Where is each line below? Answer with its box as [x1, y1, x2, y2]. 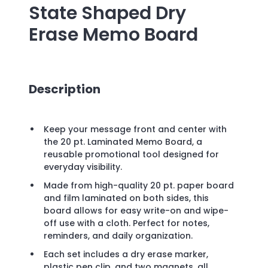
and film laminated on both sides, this [44, 192, 209, 205]
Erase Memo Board [29, 22, 198, 47]
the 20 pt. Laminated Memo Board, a [44, 136, 202, 148]
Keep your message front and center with [44, 123, 227, 136]
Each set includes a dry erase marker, [44, 248, 208, 261]
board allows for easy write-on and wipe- [44, 205, 229, 217]
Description [29, 80, 100, 98]
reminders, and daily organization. [44, 230, 193, 242]
